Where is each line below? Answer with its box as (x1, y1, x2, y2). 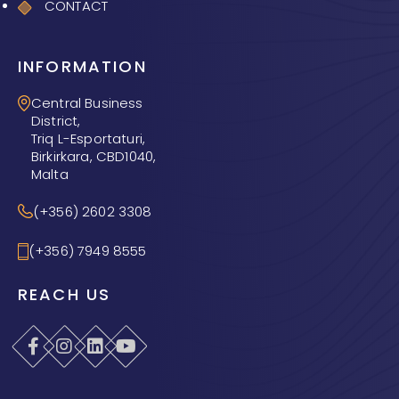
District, (31, 111, 81, 131)
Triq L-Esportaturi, (31, 129, 146, 149)
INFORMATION (18, 55, 147, 78)
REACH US (18, 283, 111, 306)
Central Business (31, 94, 143, 113)
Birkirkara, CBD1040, (31, 147, 157, 167)
